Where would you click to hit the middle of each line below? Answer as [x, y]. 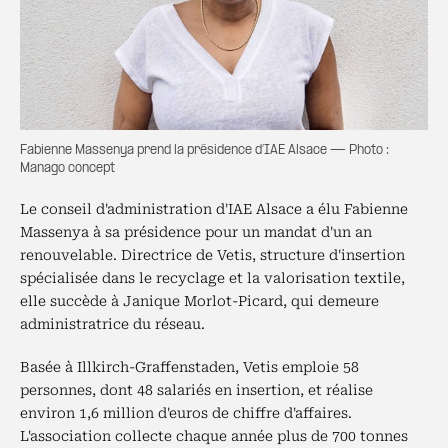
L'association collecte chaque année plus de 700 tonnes [214, 436]
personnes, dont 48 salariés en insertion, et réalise [196, 390]
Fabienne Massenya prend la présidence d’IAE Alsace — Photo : [204, 150]
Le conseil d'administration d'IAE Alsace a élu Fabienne [214, 209]
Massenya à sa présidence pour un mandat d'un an [196, 232]
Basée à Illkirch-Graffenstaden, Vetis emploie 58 [189, 367]
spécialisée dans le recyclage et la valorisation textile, [212, 278]
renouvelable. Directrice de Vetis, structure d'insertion [212, 255]
